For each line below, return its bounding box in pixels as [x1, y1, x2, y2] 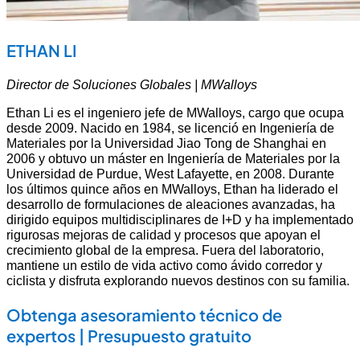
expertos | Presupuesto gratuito [6, 325, 252, 346]
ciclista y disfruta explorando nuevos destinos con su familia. [6, 272, 350, 288]
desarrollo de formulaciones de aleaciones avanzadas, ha [6, 196, 335, 211]
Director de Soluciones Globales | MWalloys [6, 76, 257, 92]
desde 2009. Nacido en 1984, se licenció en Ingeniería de [6, 120, 334, 135]
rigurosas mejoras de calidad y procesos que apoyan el [6, 227, 321, 242]
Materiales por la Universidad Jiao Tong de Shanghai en [6, 135, 326, 150]
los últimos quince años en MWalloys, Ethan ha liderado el [6, 181, 338, 196]
